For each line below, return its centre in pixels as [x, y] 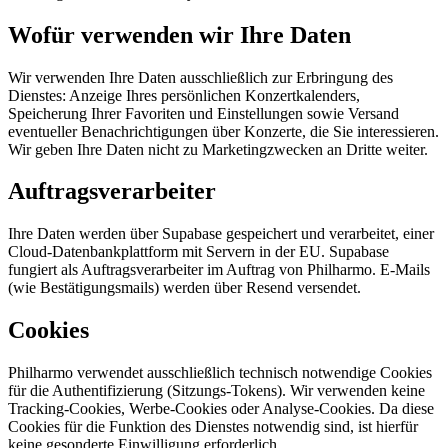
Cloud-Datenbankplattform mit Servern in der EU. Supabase [198, 252]
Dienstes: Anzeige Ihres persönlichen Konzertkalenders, [184, 95]
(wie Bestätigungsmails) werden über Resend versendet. [184, 288]
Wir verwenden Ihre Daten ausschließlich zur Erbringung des [200, 77]
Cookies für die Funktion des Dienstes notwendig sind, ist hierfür [213, 427]
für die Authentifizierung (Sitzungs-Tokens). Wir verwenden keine [216, 391]
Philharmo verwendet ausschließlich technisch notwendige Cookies [220, 373]
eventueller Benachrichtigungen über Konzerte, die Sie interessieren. [223, 131]
